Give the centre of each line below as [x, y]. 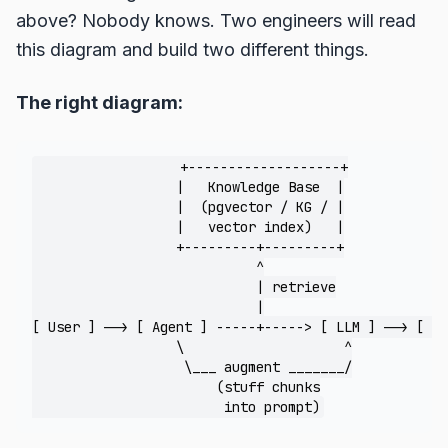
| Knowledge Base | [188, 187]
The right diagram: [99, 102]
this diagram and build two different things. [192, 49]
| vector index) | [188, 227]
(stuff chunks [176, 387]
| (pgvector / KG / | [188, 207]
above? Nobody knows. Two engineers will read [216, 20]
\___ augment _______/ [192, 367]
